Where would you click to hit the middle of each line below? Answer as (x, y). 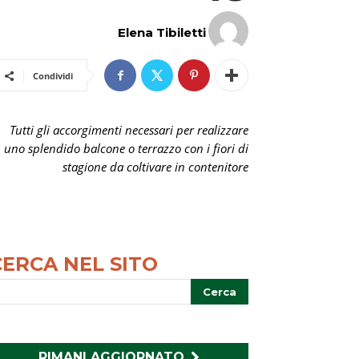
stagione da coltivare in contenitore (155, 167)
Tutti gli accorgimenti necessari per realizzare (129, 130)
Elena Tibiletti (162, 32)
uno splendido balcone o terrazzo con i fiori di (126, 148)
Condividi (53, 76)
